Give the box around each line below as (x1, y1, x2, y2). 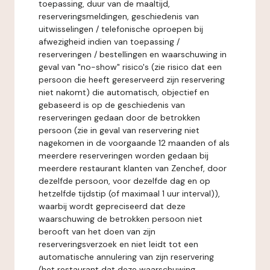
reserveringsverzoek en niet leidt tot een (39, 239, 198, 250)
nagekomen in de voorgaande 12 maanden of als (39, 137, 230, 148)
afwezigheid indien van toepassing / (39, 36, 180, 47)
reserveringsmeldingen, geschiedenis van (39, 11, 199, 22)
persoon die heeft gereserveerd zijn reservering (39, 74, 225, 85)
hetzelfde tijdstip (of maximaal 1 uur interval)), (39, 188, 220, 199)
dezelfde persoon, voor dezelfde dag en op (39, 175, 210, 186)
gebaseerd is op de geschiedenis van (39, 99, 185, 110)
